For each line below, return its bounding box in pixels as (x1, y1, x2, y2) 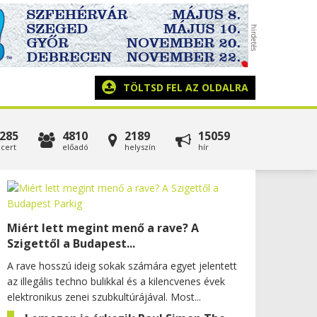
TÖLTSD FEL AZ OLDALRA (123, 81, 248, 94)
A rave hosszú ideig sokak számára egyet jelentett (7, 259, 237, 272)
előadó (62, 142, 88, 152)
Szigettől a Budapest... (7, 236, 135, 251)
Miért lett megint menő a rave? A (7, 220, 199, 236)
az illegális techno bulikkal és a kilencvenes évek (7, 275, 225, 288)
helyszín (124, 142, 156, 152)
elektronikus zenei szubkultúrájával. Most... (7, 290, 201, 304)
